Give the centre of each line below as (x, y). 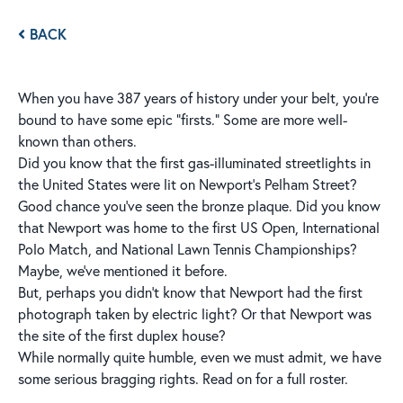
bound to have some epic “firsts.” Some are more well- (183, 120)
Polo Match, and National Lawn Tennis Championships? (188, 250)
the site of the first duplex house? (122, 336)
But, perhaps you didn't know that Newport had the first (190, 293)
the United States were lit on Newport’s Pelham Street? (188, 185)
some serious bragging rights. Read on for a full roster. (185, 379)
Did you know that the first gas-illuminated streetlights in (194, 163)
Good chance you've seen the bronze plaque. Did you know (199, 206)
